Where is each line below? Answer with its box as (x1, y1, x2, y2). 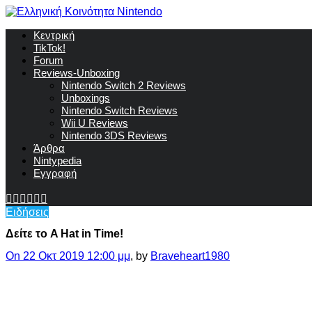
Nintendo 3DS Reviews (61, 130, 167, 141)
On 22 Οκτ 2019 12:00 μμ (6, 249, 130, 262)
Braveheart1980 (150, 249, 230, 262)
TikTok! (33, 42, 65, 54)
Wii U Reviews (61, 117, 128, 129)
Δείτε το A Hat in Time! (6, 228, 123, 240)
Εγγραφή (33, 167, 77, 179)
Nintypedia (33, 155, 81, 166)
